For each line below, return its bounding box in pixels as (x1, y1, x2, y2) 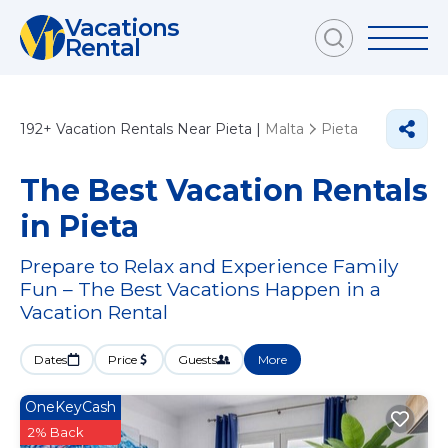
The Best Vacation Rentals (20, 172, 428, 209)
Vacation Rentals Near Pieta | (52, 120, 265, 138)
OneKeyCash (25, 398, 116, 416)
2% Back (28, 424, 84, 440)
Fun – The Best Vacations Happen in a (20, 277, 381, 301)
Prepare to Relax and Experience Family (20, 254, 398, 278)
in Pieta (20, 208, 139, 245)
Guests (178, 352, 217, 367)
